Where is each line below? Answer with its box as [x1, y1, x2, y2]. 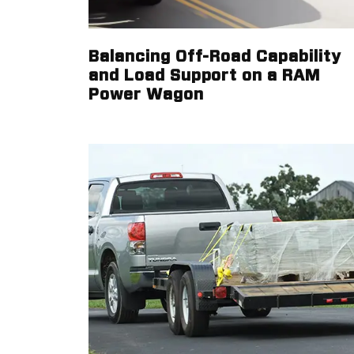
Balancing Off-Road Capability [88, 49, 341, 65]
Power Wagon [88, 87, 204, 103]
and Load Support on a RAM [88, 68, 322, 84]
